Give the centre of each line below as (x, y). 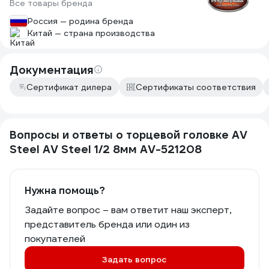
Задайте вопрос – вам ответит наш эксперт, (128, 210)
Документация (52, 70)
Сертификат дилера (69, 87)
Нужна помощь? (65, 191)
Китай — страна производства (91, 33)
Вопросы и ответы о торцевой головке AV (128, 135)
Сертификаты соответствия (196, 87)
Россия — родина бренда (80, 21)
